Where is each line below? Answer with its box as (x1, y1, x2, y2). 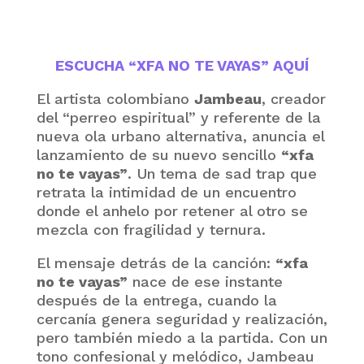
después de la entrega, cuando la (36, 291, 277, 309)
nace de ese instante (127, 272, 283, 290)
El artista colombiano (36, 89, 194, 107)
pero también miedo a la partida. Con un (36, 328, 327, 346)
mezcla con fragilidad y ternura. (36, 220, 266, 238)
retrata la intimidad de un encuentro (36, 183, 297, 201)
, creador (261, 89, 326, 107)
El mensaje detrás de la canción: (36, 253, 275, 271)
